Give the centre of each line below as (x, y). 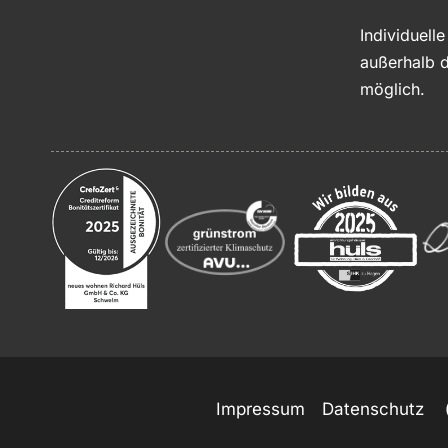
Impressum (261, 409)
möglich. (393, 88)
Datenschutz (373, 409)
